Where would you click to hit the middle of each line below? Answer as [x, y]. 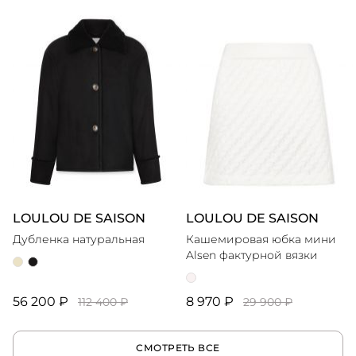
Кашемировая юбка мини [261, 240]
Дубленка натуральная [79, 240]
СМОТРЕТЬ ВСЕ [178, 348]
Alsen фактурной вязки [252, 255]
